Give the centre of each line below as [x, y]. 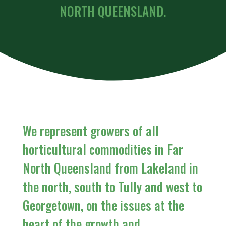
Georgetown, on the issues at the [103, 205]
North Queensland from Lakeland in [110, 168]
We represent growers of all [91, 130]
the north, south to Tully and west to [112, 186]
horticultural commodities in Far [103, 149]
